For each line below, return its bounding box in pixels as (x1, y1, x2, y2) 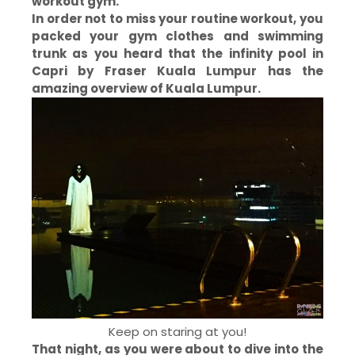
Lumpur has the (206, 63, 324, 79)
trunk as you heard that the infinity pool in (32, 45, 323, 62)
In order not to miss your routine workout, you (32, 10, 323, 27)
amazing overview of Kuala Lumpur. (32, 80, 261, 97)
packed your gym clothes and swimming (32, 28, 323, 44)
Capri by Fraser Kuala (32, 63, 207, 79)
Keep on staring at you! (109, 323, 246, 340)
